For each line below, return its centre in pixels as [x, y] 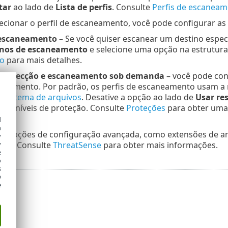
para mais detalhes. [43, 60]
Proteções [146, 108]
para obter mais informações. [159, 145]
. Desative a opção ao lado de [138, 97]
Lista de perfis [83, 7]
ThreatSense [77, 145]
